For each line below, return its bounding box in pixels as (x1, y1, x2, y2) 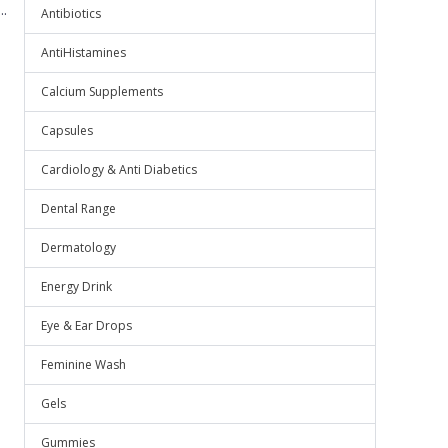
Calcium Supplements (41, 83, 163, 100)
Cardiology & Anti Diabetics (41, 161, 197, 178)
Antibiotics (41, 5, 101, 22)
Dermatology (41, 239, 116, 256)
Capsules (41, 122, 93, 139)
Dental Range (41, 200, 116, 217)
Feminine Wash (41, 356, 126, 373)
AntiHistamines (41, 44, 126, 61)
